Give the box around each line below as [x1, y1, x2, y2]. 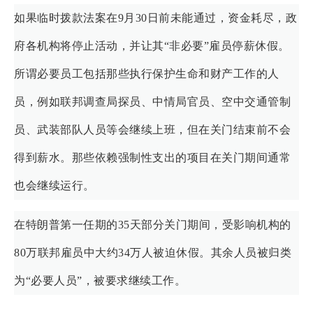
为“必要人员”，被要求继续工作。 [14, 274, 186, 286]
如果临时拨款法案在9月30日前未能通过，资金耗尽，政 [14, 11, 297, 24]
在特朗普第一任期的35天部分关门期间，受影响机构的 [14, 218, 291, 231]
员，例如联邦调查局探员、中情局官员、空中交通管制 [14, 95, 291, 108]
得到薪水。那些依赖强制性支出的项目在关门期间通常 [14, 151, 291, 163]
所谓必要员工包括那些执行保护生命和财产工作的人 [14, 67, 279, 80]
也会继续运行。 [14, 179, 95, 191]
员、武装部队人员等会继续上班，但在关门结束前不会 [14, 123, 291, 136]
